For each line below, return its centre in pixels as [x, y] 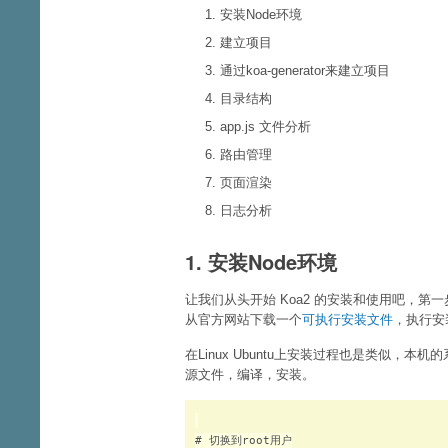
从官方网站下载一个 [243, 319]
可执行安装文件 [347, 319]
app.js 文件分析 [265, 126]
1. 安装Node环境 [261, 261]
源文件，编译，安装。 [250, 374]
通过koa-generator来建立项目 [305, 70]
